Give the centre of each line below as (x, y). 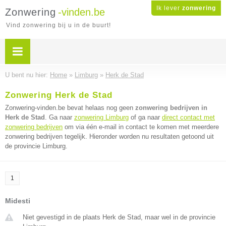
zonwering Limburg (101, 117)
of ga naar (145, 117)
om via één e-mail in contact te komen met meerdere (141, 127)
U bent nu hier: (27, 75)
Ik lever (169, 8)
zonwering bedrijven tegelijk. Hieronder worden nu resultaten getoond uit (109, 136)
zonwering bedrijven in (171, 108)
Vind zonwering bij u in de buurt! (59, 25)
